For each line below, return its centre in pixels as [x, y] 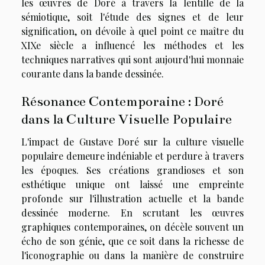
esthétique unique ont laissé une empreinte [132, 184]
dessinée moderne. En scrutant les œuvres [132, 212]
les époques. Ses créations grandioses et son [132, 170]
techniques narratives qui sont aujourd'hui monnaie [132, 59]
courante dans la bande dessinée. [93, 73]
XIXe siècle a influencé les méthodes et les [132, 45]
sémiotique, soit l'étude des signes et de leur [132, 17]
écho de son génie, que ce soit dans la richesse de [132, 241]
